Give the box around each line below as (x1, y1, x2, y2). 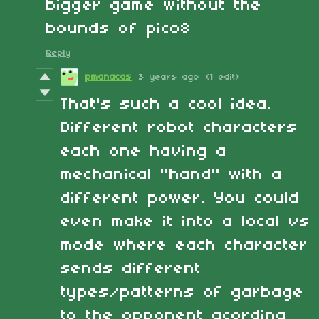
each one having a (61, 142, 227, 160)
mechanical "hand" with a (61, 166, 283, 184)
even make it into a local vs (61, 213, 310, 231)
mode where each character (61, 236, 308, 254)
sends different (61, 260, 202, 278)
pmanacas (85, 72, 132, 82)
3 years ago (139, 72, 199, 82)
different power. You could (61, 189, 300, 207)
